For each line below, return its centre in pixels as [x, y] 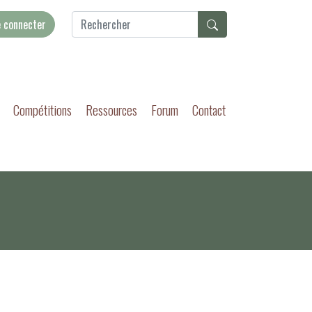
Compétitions [42, 110]
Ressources [111, 110]
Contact [209, 110]
